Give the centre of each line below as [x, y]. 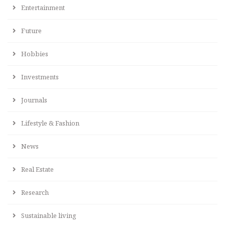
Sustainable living [49, 215]
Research [35, 192]
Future [31, 30]
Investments [40, 77]
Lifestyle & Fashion [50, 123]
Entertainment [43, 7]
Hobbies [35, 53]
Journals [34, 100]
